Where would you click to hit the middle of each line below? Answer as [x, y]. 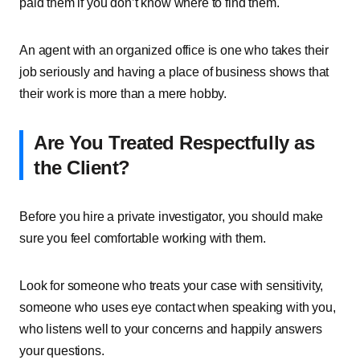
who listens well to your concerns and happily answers [171, 329]
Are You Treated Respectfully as [174, 143]
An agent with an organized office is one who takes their [174, 50]
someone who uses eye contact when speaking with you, [178, 307]
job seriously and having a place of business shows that [174, 72]
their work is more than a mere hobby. [123, 94]
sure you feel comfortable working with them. [143, 238]
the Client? [82, 168]
